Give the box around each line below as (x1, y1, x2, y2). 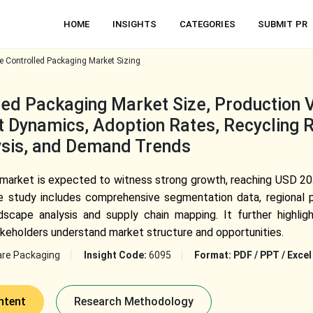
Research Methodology (73, 295, 194, 308)
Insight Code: (83, 249, 149, 261)
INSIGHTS (112, 19, 157, 29)
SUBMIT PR (257, 19, 307, 29)
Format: (194, 249, 233, 261)
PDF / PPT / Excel (233, 249, 312, 261)
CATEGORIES (179, 19, 235, 29)
